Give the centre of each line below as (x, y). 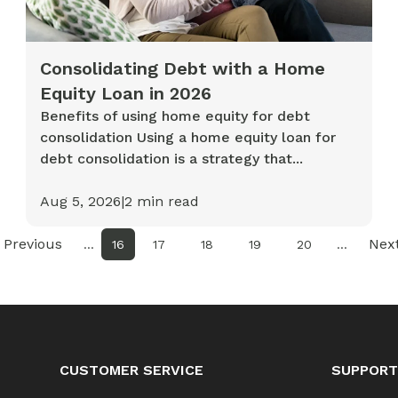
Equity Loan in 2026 (126, 94)
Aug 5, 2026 (81, 202)
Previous (33, 244)
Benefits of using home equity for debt (175, 116)
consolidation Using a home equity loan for (188, 138)
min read (166, 202)
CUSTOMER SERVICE (132, 370)
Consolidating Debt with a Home (183, 69)
